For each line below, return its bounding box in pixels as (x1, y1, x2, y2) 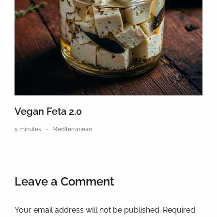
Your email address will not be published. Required (15, 205, 195, 215)
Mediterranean (52, 125, 92, 133)
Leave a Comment (15, 174, 114, 188)
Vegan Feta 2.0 (15, 105, 82, 117)
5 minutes (15, 125, 41, 133)
